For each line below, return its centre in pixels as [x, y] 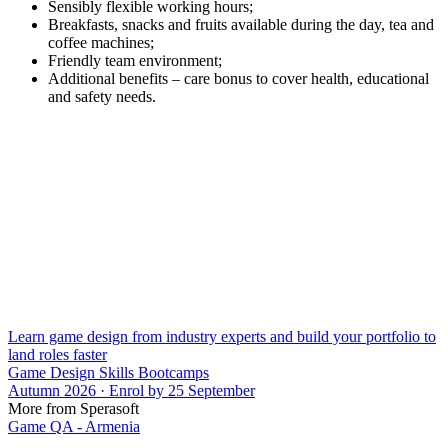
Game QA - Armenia [74, 426]
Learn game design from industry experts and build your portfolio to [222, 336]
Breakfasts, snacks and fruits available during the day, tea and [241, 24]
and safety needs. [102, 96]
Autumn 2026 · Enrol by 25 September [131, 390]
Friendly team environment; [135, 60]
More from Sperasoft [73, 408]
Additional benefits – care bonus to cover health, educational [238, 78]
